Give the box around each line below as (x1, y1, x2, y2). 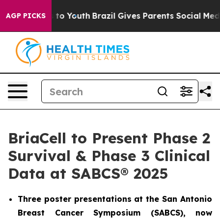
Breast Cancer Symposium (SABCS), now (18, 208, 212, 218)
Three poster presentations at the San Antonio (18, 194, 212, 204)
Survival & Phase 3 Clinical (8, 146, 210, 165)
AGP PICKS (6, 11, 46, 20)
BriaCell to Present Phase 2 (8, 129, 210, 147)
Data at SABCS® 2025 (8, 164, 168, 183)
